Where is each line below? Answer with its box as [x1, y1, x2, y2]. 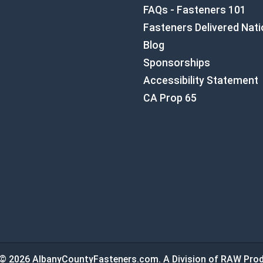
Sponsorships [143, 57, 210, 69]
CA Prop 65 [143, 92, 197, 104]
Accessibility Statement [143, 75, 258, 86]
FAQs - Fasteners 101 [143, 4, 246, 16]
